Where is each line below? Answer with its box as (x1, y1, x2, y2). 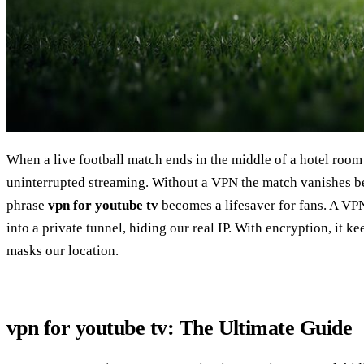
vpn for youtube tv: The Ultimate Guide (6, 316, 353, 340)
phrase (6, 197, 48, 214)
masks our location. (6, 243, 119, 259)
